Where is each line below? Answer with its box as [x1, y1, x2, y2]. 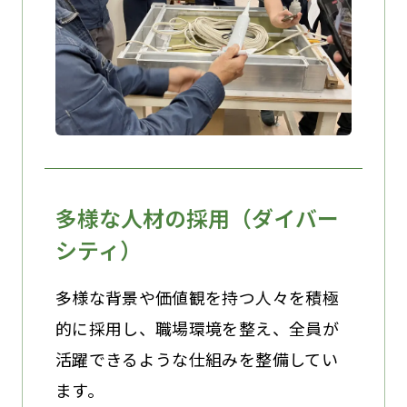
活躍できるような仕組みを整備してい [55, 347, 338, 372]
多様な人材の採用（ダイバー [55, 202, 339, 234]
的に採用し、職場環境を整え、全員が [55, 316, 339, 341]
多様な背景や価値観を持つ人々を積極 [55, 285, 339, 310]
